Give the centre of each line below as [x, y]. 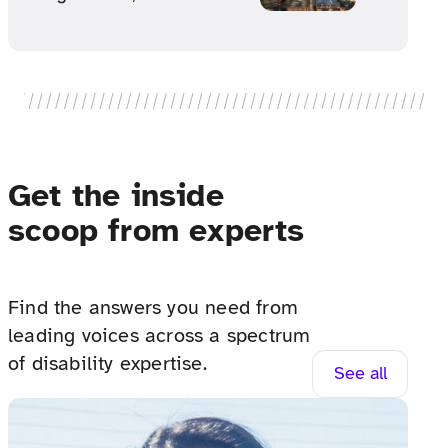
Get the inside [116, 195]
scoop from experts [156, 230]
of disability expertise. [107, 364]
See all [360, 373]
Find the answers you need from [153, 308]
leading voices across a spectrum [159, 336]
